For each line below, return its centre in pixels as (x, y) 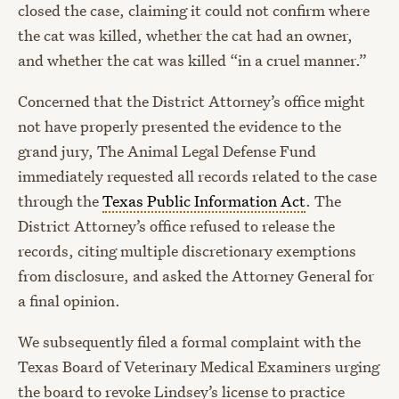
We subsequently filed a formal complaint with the (189, 342)
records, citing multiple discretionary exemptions (187, 251)
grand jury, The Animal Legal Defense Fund (167, 151)
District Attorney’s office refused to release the (176, 226)
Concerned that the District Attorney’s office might (191, 102)
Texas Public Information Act (204, 201)
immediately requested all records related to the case (197, 176)
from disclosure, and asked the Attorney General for (196, 276)
